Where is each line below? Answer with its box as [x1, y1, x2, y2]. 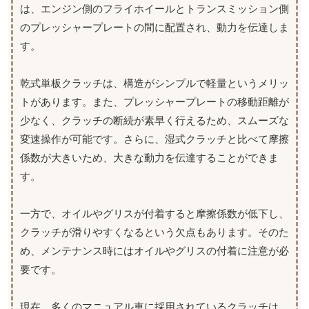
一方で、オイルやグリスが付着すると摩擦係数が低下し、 [20, 208, 289, 220]
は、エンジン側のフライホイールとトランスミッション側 [20, 3, 289, 15]
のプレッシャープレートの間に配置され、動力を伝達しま [20, 21, 289, 34]
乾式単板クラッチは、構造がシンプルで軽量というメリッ [20, 77, 289, 90]
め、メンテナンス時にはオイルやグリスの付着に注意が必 [20, 245, 289, 257]
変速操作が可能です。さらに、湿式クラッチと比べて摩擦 [20, 133, 289, 146]
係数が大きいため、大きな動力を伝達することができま [20, 152, 279, 164]
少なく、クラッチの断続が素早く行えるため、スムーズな [20, 114, 289, 127]
